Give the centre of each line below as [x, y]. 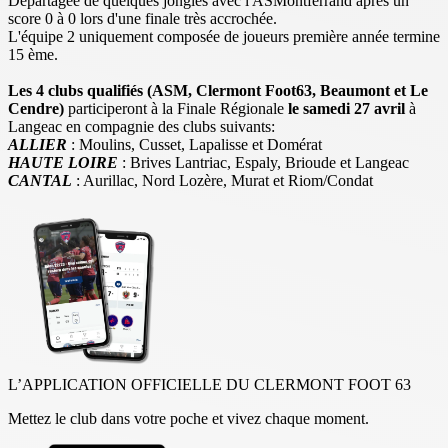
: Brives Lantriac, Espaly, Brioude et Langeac [263, 162]
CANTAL [40, 180]
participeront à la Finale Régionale [176, 108]
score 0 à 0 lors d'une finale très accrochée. [144, 18]
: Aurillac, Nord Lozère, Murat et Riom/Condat [222, 180]
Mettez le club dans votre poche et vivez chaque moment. [188, 418]
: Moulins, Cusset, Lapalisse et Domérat [194, 144]
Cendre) [36, 108]
